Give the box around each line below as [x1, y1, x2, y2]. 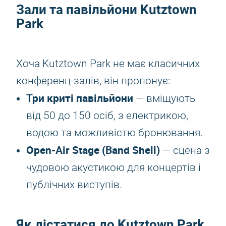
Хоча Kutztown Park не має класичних [16, 58, 200, 70]
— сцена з [160, 144, 210, 156]
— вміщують [133, 92, 195, 104]
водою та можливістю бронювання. [26, 127, 203, 139]
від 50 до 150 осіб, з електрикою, [26, 109, 188, 122]
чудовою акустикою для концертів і [26, 161, 201, 174]
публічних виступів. [26, 179, 122, 191]
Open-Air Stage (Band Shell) [26, 143, 160, 157]
